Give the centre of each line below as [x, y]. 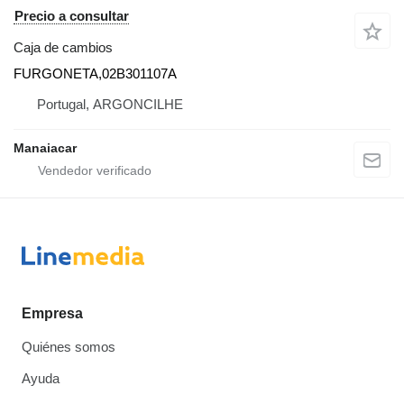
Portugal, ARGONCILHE [110, 104]
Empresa [52, 313]
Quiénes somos [69, 347]
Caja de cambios [63, 47]
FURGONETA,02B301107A [95, 73]
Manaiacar [45, 147]
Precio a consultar [72, 15]
